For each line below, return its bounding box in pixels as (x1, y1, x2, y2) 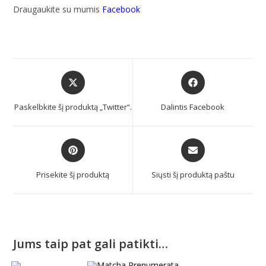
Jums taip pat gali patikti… (13, 235, 169, 252)
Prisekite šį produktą (36, 169, 110, 180)
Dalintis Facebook (161, 101, 225, 112)
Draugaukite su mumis (13, 3, 103, 15)
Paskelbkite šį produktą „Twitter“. (14, 101, 132, 112)
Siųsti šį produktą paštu (151, 169, 235, 180)
